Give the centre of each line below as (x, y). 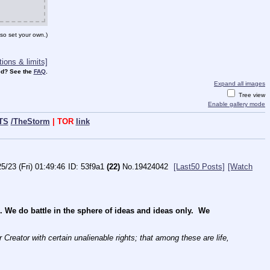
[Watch (240, 166)
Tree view (251, 95)
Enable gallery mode (237, 104)
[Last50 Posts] (199, 166)
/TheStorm (30, 121)
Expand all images (240, 84)
